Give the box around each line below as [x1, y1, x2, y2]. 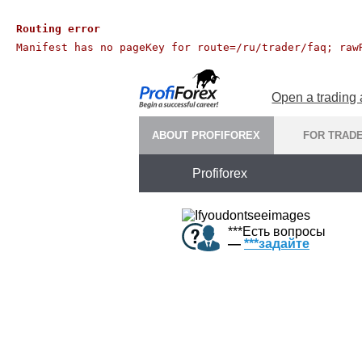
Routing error [16, 23, 100, 35]
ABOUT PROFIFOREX [152, 129, 261, 142]
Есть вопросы [242, 224, 326, 238]
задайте [259, 236, 309, 250]
